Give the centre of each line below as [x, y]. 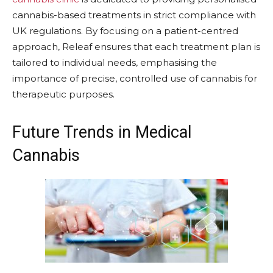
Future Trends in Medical [102, 132]
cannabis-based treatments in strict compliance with [134, 15]
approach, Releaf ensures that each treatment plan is [136, 46]
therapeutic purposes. [65, 94]
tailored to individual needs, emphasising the [115, 62]
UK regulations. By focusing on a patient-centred [125, 30]
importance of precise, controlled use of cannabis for [135, 78]
